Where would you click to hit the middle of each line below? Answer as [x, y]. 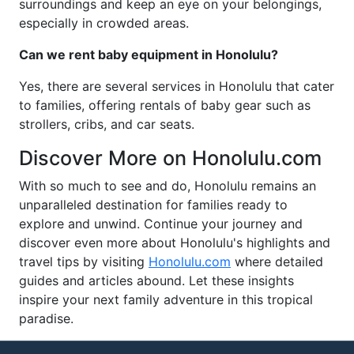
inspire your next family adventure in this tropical [166, 299]
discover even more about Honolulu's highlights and [175, 243]
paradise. [46, 318]
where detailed [277, 262]
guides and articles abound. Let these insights [156, 281]
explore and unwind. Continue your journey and [161, 224]
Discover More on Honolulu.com [170, 158]
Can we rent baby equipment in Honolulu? [149, 55]
